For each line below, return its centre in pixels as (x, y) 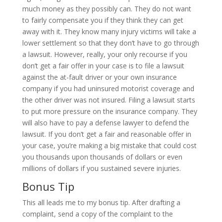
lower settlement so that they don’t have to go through (111, 43)
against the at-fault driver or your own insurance (99, 77)
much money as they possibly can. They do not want (107, 8)
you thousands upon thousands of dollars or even (102, 157)
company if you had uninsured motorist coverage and (108, 88)
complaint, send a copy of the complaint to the (97, 214)
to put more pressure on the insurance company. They (110, 111)
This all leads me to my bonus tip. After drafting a (101, 202)
